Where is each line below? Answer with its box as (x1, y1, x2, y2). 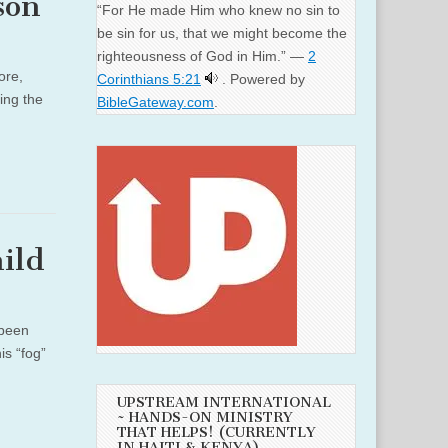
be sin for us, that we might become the (97, 25, 347, 42)
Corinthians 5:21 (97, 71, 201, 88)
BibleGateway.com (97, 94, 214, 111)
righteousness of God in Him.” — (97, 48, 308, 65)
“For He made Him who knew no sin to (97, 2, 340, 19)
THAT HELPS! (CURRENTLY (117, 424, 316, 442)
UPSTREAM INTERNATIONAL (117, 394, 331, 412)
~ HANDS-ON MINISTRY (117, 409, 293, 427)
